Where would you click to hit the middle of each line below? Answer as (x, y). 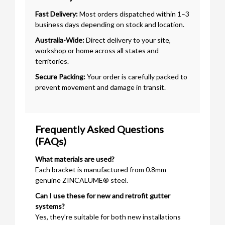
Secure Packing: (60, 76)
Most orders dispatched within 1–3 (134, 14)
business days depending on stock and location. (110, 24)
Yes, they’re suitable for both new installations (108, 216)
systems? (50, 206)
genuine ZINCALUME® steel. (82, 180)
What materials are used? (75, 159)
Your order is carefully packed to (136, 76)
